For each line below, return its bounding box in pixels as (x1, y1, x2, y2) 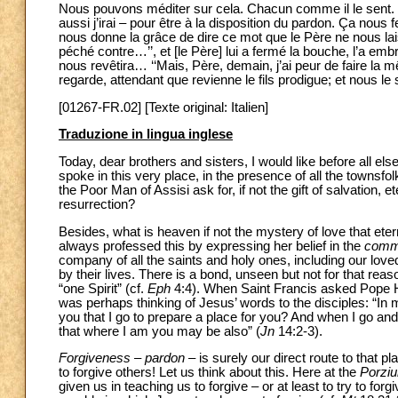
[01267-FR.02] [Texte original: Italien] (59, 99, 268, 115)
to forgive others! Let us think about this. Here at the (59, 365, 360, 380)
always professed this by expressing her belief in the (59, 238, 364, 253)
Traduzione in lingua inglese (59, 127, 233, 142)
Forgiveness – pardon (59, 351, 185, 366)
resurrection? (59, 196, 135, 211)
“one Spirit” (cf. (59, 281, 147, 296)
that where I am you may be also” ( (59, 323, 260, 338)
